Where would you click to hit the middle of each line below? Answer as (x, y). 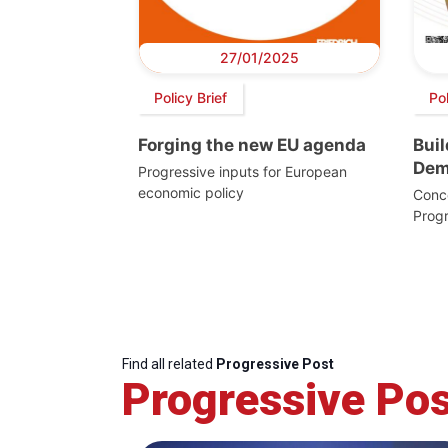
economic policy (191, 192)
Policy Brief (190, 98)
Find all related (169, 363)
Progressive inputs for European (242, 171)
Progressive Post (275, 363)
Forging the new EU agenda (252, 144)
